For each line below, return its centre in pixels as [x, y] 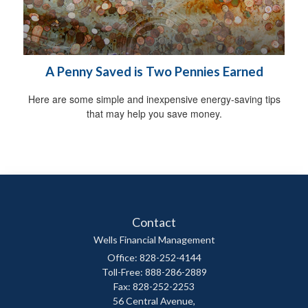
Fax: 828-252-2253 [154, 287]
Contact [154, 222]
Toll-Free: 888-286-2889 [154, 272]
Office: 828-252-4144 [154, 258]
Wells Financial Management [154, 240]
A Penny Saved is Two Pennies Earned [154, 72]
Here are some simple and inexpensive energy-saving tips [154, 99]
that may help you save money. [154, 114]
